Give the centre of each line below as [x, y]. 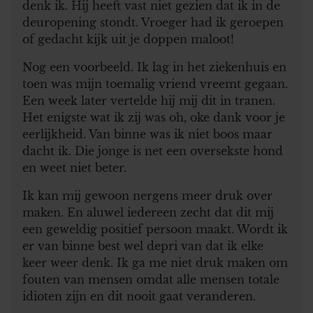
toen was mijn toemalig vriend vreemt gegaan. [155, 83]
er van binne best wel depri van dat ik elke [143, 246]
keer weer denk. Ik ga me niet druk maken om [155, 262]
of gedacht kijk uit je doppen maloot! [128, 39]
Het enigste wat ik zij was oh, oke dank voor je [154, 117]
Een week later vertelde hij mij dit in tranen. [149, 100]
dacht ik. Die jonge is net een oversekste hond [153, 151]
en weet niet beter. [74, 167]
